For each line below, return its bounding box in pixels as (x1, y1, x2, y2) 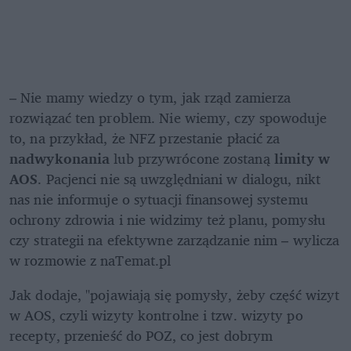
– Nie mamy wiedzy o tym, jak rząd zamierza (9, 85, 291, 109)
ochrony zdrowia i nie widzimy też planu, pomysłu (9, 207, 325, 231)
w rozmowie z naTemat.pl (9, 248, 172, 272)
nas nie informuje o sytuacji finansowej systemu (9, 186, 308, 211)
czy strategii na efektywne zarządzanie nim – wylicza (9, 227, 340, 251)
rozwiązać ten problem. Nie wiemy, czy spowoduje (9, 105, 327, 129)
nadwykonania (9, 146, 110, 170)
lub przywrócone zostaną (110, 146, 274, 170)
